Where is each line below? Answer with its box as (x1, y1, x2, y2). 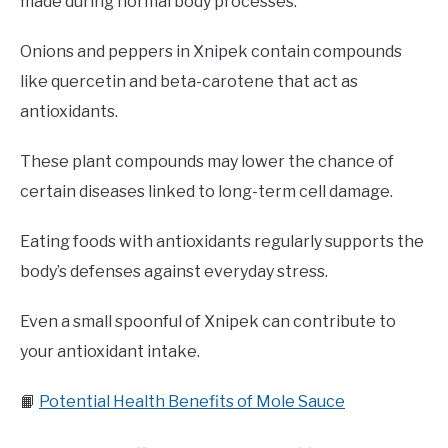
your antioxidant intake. (20, 341, 200, 361)
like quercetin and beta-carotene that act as (20, 71, 358, 91)
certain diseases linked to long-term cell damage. (20, 181, 393, 201)
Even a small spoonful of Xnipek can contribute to (20, 311, 396, 331)
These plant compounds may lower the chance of (20, 151, 394, 171)
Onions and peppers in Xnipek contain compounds (20, 41, 402, 61)
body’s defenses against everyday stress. (20, 261, 328, 281)
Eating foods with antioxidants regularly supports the (20, 231, 424, 251)
